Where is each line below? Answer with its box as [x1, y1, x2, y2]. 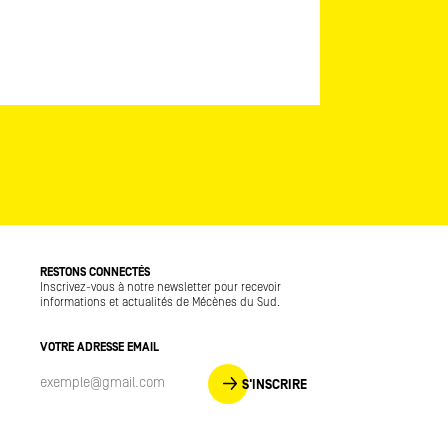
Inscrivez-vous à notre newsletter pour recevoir [40, 281, 281, 294]
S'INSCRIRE [242, 376, 308, 393]
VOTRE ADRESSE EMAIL [40, 341, 159, 354]
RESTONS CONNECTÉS [40, 266, 150, 279]
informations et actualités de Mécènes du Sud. [40, 296, 280, 309]
